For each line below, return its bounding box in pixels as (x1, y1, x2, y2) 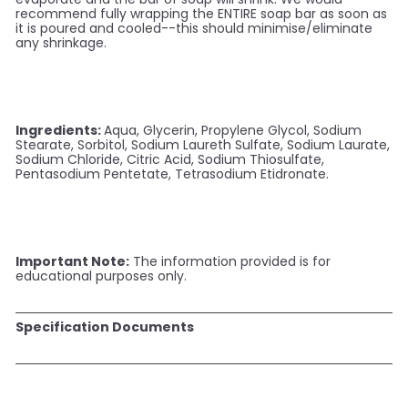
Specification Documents (15, 318, 194, 337)
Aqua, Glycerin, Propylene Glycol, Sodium (104, 121, 362, 140)
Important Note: (15, 252, 129, 271)
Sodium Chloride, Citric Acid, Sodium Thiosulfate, (15, 150, 324, 169)
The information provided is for (129, 252, 331, 271)
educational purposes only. (15, 267, 187, 286)
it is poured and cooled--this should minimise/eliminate (15, 19, 372, 38)
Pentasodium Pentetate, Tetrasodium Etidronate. (15, 165, 329, 184)
